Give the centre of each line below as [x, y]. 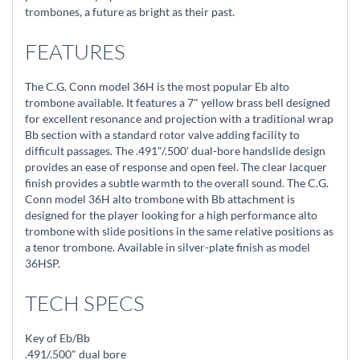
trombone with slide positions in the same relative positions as [179, 231]
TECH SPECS [85, 303]
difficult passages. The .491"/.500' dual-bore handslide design [175, 151]
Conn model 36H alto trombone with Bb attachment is [160, 199]
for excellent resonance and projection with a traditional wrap [179, 119]
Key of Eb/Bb [57, 338]
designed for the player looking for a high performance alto [171, 215]
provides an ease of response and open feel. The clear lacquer [176, 167]
